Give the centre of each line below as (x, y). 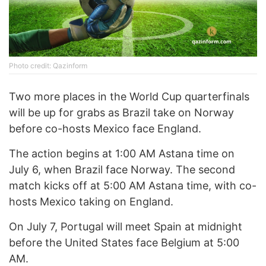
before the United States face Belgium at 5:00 (124, 243)
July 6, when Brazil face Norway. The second (122, 170)
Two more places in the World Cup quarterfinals (129, 97)
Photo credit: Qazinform (48, 66)
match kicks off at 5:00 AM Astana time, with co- (133, 186)
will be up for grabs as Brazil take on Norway (121, 113)
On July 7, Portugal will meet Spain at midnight (126, 227)
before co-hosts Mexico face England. (105, 129)
